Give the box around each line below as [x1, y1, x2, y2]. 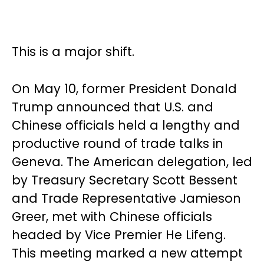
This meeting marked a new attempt [12, 245, 243, 262]
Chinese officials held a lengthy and [12, 117, 240, 134]
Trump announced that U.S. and [12, 98, 213, 115]
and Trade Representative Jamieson [12, 190, 241, 207]
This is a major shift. [12, 43, 134, 60]
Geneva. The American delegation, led [12, 153, 252, 170]
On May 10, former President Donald [12, 80, 237, 97]
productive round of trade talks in [12, 135, 223, 152]
